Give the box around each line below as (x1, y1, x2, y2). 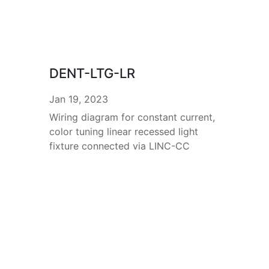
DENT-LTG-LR (49, 65, 135, 82)
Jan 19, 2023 (49, 93, 108, 106)
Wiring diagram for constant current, (49, 111, 215, 124)
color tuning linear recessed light (49, 125, 198, 138)
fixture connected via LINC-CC (49, 140, 190, 153)
